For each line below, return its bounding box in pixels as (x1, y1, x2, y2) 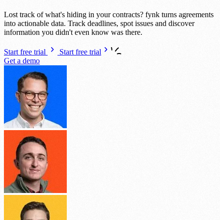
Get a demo (4, 56, 40, 65)
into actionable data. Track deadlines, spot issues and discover (4, 19, 194, 27)
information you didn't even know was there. (4, 27, 142, 36)
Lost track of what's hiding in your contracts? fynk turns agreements (4, 10, 214, 19)
